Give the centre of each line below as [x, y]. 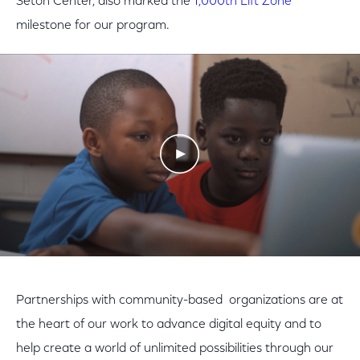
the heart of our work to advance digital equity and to [169, 325]
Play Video [237, 191]
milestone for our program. [93, 26]
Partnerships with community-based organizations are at [180, 301]
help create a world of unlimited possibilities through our [175, 349]
